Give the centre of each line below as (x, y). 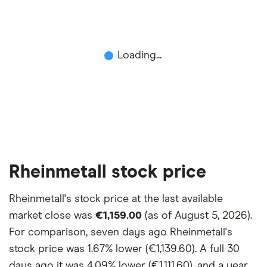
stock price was (48, 249)
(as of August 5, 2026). (197, 216)
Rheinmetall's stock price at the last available (116, 199)
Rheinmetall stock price (108, 173)
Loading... (139, 56)
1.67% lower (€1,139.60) (141, 249)
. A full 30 (217, 249)
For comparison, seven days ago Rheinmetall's (121, 233)
